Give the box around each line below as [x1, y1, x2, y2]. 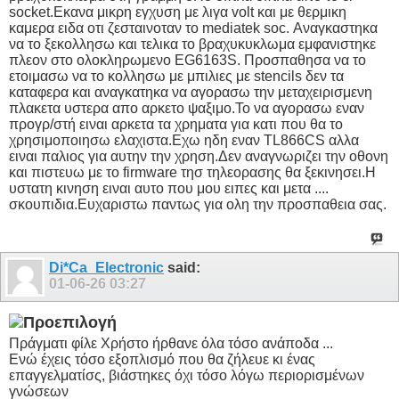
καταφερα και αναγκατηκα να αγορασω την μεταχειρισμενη [9, 85, 372, 101]
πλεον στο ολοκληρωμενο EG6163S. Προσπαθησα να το [9, 53, 366, 69]
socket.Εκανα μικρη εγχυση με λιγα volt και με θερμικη [9, 4, 346, 20]
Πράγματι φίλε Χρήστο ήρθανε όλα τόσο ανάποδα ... [9, 335, 333, 351]
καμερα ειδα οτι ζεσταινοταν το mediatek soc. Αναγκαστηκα [9, 20, 378, 37]
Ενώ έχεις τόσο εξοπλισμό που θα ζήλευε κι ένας [9, 351, 315, 367]
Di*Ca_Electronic [49, 259, 164, 275]
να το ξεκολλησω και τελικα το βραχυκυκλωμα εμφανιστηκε [9, 37, 376, 53]
